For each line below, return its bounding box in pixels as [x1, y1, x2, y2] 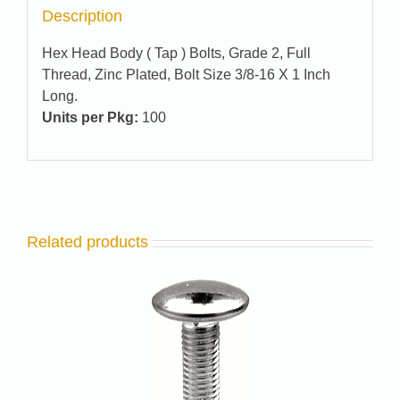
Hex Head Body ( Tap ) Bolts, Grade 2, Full [41, 45, 311, 61]
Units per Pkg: [41, 109, 138, 125]
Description [41, 6, 122, 25]
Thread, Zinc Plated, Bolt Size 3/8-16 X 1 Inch [41, 66, 330, 82]
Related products [27, 233, 148, 252]
